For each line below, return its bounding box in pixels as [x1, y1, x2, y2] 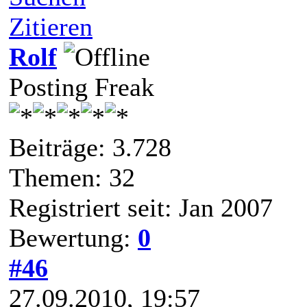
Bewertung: [9, 223, 138, 252]
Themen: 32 [9, 162, 135, 192]
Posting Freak [9, 72, 154, 101]
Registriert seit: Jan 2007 [9, 193, 273, 222]
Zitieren [9, 12, 93, 41]
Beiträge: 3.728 [9, 132, 171, 162]
